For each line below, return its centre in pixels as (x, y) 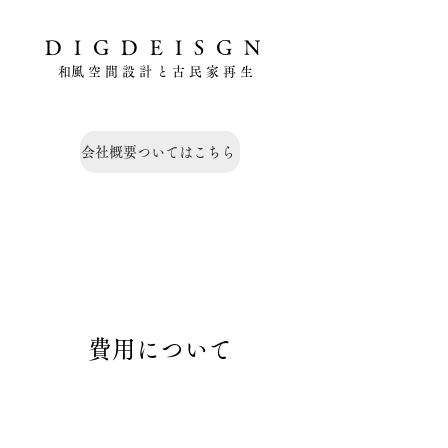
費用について (159, 349)
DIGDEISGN (159, 47)
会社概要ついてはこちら (158, 151)
